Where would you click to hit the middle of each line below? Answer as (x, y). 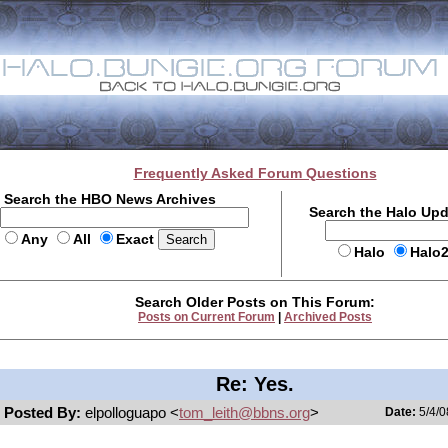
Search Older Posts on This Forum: (255, 302)
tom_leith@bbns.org (244, 412)
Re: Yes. (255, 384)
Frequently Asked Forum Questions (255, 173)
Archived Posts (328, 317)
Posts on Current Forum (206, 317)
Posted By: (44, 412)
